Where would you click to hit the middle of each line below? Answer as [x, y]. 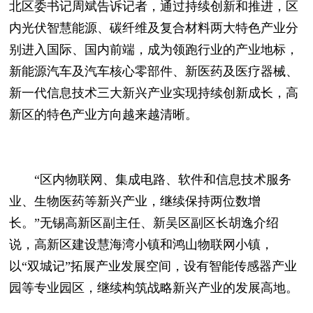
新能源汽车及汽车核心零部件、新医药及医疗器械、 [154, 72]
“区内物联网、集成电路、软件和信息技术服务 [151, 180]
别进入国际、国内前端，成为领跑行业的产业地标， [154, 50]
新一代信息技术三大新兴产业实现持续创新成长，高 [154, 93]
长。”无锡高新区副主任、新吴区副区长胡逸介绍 [144, 223]
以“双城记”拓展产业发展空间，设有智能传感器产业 [153, 267]
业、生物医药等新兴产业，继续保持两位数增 [135, 202]
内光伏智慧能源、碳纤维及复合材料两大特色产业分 [154, 28]
